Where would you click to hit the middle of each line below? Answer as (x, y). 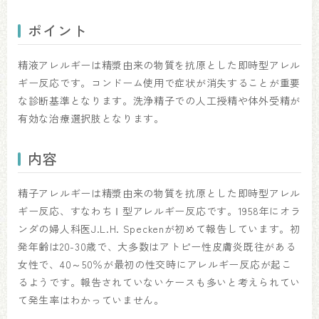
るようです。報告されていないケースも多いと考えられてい (159, 282)
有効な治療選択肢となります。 (93, 118)
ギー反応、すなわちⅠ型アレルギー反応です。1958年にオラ (159, 211)
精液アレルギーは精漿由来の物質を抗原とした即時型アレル (159, 65)
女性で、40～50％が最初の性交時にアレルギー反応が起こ (155, 264)
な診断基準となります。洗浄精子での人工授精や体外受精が (159, 100)
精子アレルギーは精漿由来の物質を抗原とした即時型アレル (159, 193)
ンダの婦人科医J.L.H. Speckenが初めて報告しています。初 (159, 229)
